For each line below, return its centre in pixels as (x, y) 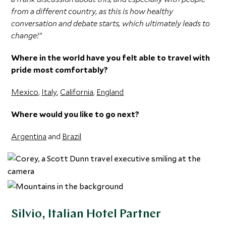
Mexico (25, 92)
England (110, 92)
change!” (26, 35)
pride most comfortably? (60, 70)
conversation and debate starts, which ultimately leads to (111, 23)
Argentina (29, 136)
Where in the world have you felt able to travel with (111, 58)
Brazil (72, 136)
